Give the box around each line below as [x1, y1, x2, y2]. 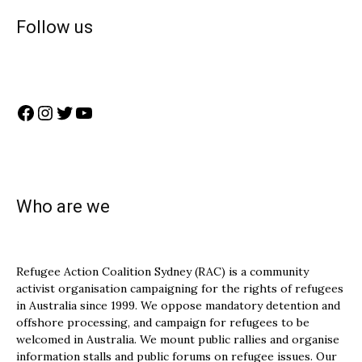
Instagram [36, 99, 128, 126]
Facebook [16, 99, 100, 126]
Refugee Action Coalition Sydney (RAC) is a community [16, 264, 309, 279]
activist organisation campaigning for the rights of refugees [16, 281, 343, 296]
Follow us [16, 17, 93, 37]
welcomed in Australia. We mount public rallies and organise [16, 332, 339, 347]
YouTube [74, 99, 155, 126]
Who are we [16, 196, 110, 217]
